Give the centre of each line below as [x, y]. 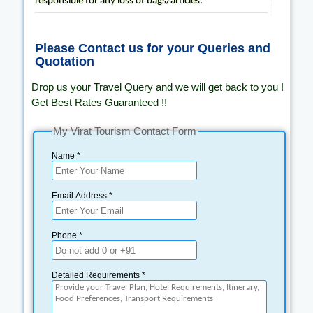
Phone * [67, 235]
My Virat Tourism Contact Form [125, 131]
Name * [66, 156]
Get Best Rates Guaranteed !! [99, 102]
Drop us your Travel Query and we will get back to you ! [158, 87]
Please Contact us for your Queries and [153, 48]
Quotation [65, 61]
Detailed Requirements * [99, 275]
